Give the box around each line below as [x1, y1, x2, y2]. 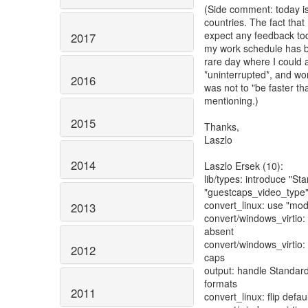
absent [204, 224, 234, 238]
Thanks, [204, 120, 239, 133]
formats [204, 276, 237, 290]
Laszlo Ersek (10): [204, 159, 283, 173]
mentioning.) [204, 93, 258, 107]
